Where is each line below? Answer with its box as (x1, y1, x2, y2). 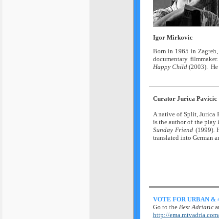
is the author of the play (153, 118, 218, 126)
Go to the (153, 203, 179, 211)
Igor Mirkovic (153, 34, 193, 41)
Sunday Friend (153, 126, 193, 133)
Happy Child (153, 63, 187, 70)
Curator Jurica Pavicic (153, 95, 217, 102)
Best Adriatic (178, 203, 215, 211)
